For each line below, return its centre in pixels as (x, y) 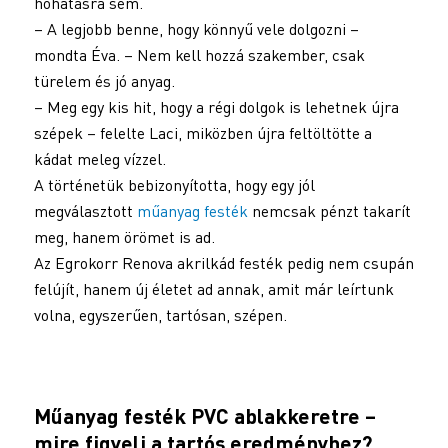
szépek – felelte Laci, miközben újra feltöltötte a (202, 133)
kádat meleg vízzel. (99, 159)
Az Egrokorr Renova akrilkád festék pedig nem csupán (223, 263)
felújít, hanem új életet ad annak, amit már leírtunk (213, 289)
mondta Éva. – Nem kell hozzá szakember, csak (199, 55)
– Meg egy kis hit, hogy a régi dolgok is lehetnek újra (216, 107)
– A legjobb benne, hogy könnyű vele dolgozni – (196, 29)
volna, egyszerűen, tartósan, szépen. (160, 315)
